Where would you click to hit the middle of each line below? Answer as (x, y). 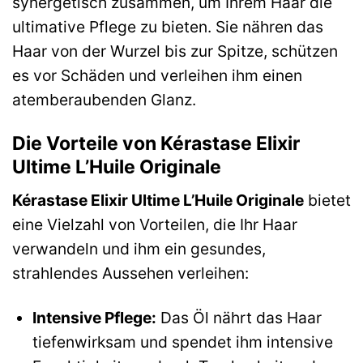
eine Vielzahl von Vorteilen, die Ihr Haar (155, 225)
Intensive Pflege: (94, 318)
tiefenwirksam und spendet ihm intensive (182, 342)
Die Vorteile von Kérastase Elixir (156, 143)
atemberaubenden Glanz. (104, 99)
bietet (327, 201)
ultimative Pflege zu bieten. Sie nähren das (168, 26)
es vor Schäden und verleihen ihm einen (157, 75)
